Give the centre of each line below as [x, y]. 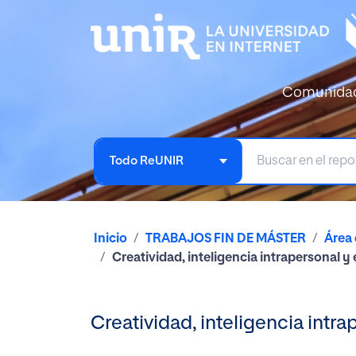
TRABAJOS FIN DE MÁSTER [226, 239]
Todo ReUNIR [147, 161]
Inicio [110, 239]
